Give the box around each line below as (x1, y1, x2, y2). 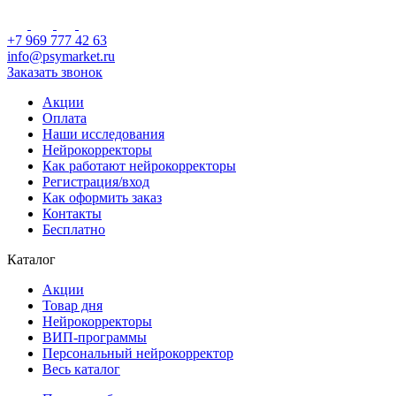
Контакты (42, 205, 102, 221)
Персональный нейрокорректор (42, 345, 233, 361)
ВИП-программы (42, 329, 147, 345)
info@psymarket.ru (7, 48, 115, 64)
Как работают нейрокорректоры (42, 157, 236, 173)
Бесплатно (42, 221, 105, 237)
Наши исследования (42, 126, 164, 141)
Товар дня (42, 297, 103, 313)
